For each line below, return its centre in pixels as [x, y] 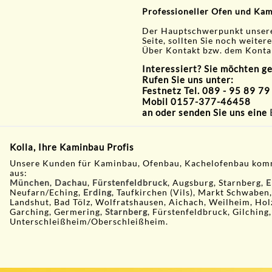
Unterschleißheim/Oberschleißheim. [90, 221]
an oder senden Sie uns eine [206, 112]
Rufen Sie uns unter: [188, 79]
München [30, 182]
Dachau [71, 182]
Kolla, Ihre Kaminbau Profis [72, 147]
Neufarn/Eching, [47, 192]
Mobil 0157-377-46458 [196, 101]
